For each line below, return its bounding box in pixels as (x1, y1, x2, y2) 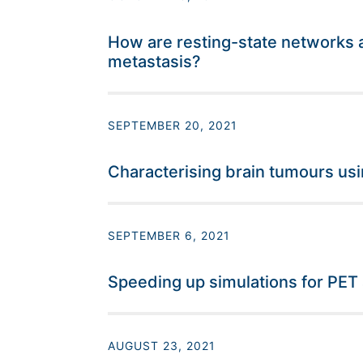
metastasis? (107, 52, 201, 72)
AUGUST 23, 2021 (107, 339, 216, 353)
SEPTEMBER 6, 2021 (107, 228, 230, 243)
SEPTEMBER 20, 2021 (107, 118, 237, 133)
